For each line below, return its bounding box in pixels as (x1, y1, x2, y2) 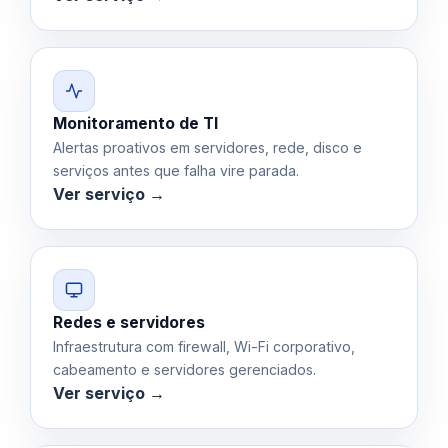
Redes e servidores (53, 312, 205, 332)
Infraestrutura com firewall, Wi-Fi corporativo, (53, 337, 355, 355)
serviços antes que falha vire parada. (53, 161, 299, 179)
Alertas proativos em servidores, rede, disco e (53, 138, 362, 156)
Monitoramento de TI (53, 113, 218, 133)
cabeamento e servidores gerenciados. (53, 360, 316, 378)
